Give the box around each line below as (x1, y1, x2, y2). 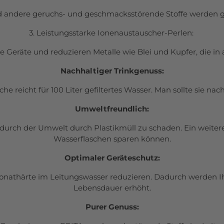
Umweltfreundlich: (75, 104, 149, 114)
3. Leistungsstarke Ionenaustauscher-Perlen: (28, 28, 195, 38)
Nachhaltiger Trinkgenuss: (60, 66, 164, 76)
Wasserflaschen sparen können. (53, 134, 171, 144)
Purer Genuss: (85, 202, 139, 212)
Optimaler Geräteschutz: (64, 153, 160, 163)
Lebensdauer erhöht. (73, 183, 151, 193)
